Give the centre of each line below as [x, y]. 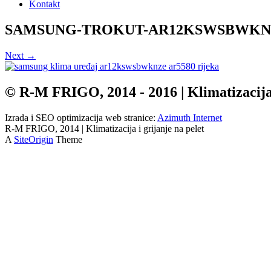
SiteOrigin [34, 140]
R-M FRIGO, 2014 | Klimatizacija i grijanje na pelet [104, 129]
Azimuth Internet [190, 118]
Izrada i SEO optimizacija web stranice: [81, 118]
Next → [20, 56]
